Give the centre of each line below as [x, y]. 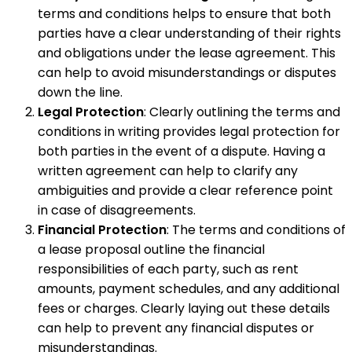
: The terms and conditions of [256, 230]
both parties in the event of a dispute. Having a [181, 152]
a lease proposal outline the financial [151, 250]
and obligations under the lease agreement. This [187, 53]
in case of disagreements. [117, 211]
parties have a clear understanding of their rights [189, 34]
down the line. [80, 93]
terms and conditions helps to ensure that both [184, 14]
